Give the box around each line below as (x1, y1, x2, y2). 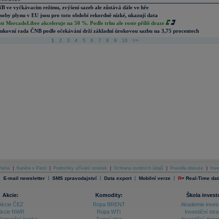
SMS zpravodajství (52, 175, 97, 181)
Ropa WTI (97, 209, 121, 215)
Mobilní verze (138, 175, 171, 181)
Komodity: (95, 192, 123, 198)
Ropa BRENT (92, 201, 125, 207)
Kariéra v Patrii (17, 166, 46, 171)
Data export (104, 175, 131, 181)
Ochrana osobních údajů (114, 166, 163, 171)
